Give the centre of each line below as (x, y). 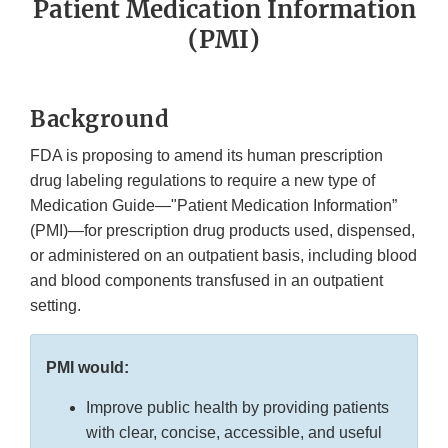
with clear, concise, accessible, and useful (234, 433)
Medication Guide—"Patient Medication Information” (213, 206)
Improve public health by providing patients (237, 408)
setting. (57, 306)
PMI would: (87, 368)
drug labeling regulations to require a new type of (202, 181)
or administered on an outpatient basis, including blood (223, 256)
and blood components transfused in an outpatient (206, 281)
